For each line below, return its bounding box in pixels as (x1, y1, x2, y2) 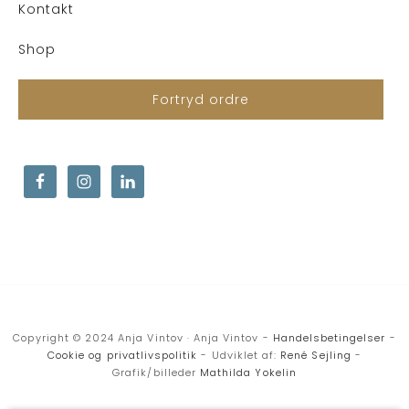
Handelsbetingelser (272, 330, 386, 345)
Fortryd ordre (152, 89, 250, 109)
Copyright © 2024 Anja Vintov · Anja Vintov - (13, 330, 273, 345)
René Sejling (280, 347, 351, 362)
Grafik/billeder (112, 364, 200, 380)
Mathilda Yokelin (200, 364, 297, 380)
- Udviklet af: (197, 347, 281, 362)
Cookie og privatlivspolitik (47, 347, 198, 362)
